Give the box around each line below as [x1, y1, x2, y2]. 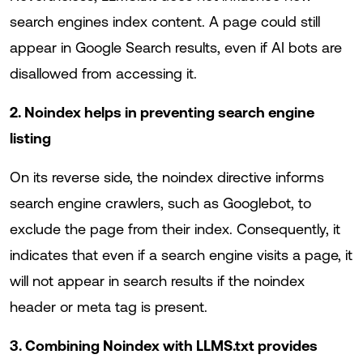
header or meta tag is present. [10, 298, 207, 315]
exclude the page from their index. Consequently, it [10, 220, 340, 237]
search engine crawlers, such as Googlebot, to [10, 194, 311, 211]
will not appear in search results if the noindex [10, 272, 305, 289]
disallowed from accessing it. [10, 65, 197, 82]
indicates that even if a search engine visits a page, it [10, 246, 352, 263]
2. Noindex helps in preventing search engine [10, 104, 314, 121]
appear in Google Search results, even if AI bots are [10, 39, 342, 56]
